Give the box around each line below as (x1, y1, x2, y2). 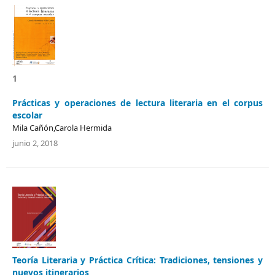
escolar (12, 109, 42, 121)
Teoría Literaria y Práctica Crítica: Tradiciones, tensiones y (12, 254, 263, 266)
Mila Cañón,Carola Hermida (12, 122, 112, 133)
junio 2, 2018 (12, 137, 58, 149)
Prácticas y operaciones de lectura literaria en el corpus (12, 96, 263, 109)
